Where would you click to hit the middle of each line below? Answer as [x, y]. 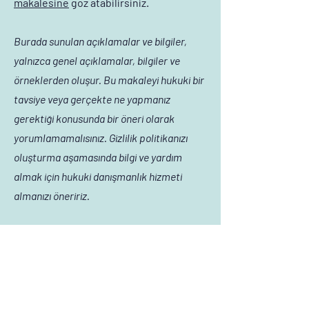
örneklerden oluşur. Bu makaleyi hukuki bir [109, 80]
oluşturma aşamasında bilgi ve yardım [98, 157]
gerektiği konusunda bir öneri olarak [94, 118]
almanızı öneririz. [52, 196]
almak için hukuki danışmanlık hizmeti [98, 176]
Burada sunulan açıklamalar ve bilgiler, [100, 41]
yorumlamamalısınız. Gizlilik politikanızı [101, 138]
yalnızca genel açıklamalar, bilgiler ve [97, 60]
